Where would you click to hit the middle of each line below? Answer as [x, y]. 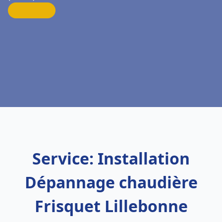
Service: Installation [111, 158]
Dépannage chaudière [111, 182]
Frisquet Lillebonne [111, 206]
